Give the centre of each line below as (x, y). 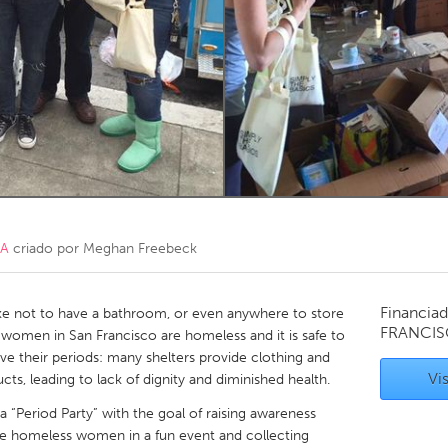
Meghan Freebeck (140, 248)
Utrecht (154, 218)
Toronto (156, 38)
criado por (46, 248)
